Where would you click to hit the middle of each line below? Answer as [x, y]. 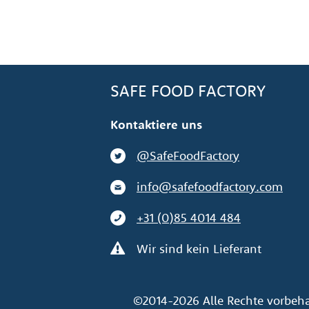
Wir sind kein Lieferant [199, 249]
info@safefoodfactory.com [210, 187]
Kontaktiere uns [156, 124]
